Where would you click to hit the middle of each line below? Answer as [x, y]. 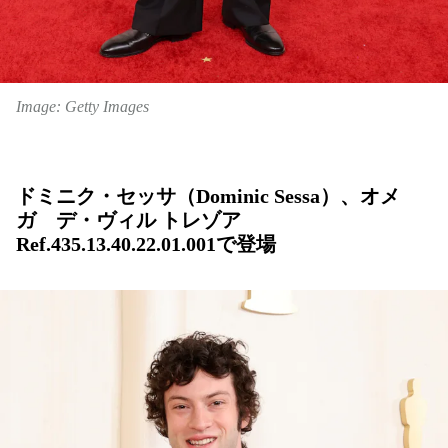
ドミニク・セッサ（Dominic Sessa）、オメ [208, 196]
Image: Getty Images [82, 107]
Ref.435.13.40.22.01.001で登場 [146, 244]
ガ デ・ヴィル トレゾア [128, 220]
